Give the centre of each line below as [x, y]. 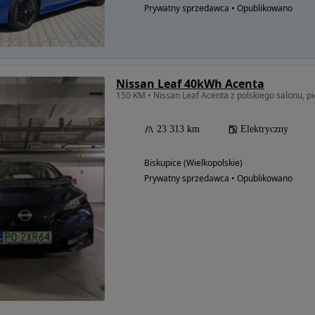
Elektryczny [264, 129]
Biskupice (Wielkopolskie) [193, 163]
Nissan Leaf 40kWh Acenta [190, 84]
